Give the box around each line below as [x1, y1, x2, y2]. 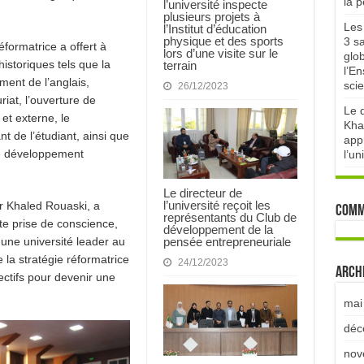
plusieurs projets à [162, 9, 260, 24]
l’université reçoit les [162, 198, 271, 213]
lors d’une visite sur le [162, 45, 278, 60]
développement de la [162, 223, 273, 237]
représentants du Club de [162, 210, 297, 225]
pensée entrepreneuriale [162, 235, 291, 249]
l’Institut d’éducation [162, 21, 266, 36]
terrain [162, 58, 197, 72]
